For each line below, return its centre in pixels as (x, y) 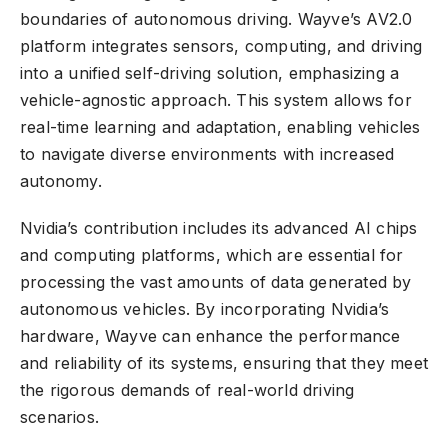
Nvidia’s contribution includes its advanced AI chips (219, 228)
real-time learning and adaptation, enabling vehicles (220, 127)
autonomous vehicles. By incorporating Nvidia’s (205, 309)
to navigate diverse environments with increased (207, 154)
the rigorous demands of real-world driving (187, 390)
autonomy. (61, 181)
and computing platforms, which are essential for (212, 255)
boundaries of (77, 19)
